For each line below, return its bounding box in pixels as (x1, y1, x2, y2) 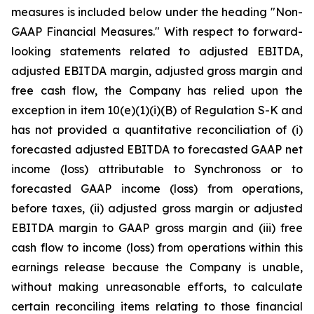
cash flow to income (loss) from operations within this (11, 240, 303, 254)
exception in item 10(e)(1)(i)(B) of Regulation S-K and (11, 103, 303, 117)
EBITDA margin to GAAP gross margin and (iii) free (11, 221, 303, 235)
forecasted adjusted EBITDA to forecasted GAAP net (11, 142, 303, 156)
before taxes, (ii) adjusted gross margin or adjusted (11, 201, 303, 215)
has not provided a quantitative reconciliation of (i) (11, 123, 303, 137)
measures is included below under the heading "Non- (11, 5, 303, 19)
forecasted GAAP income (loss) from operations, (11, 182, 303, 196)
